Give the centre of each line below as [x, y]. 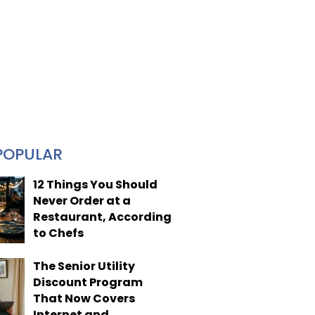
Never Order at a [82, 201]
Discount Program [88, 282]
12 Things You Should [95, 185]
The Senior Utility [84, 266]
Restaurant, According [102, 217]
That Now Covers [84, 298]
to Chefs [58, 233]
